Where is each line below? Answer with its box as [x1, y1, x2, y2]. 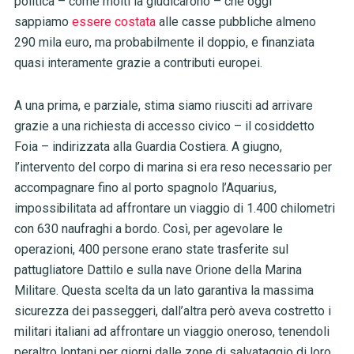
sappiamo [13, 14, 72, 30]
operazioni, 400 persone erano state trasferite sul [13, 242, 288, 258]
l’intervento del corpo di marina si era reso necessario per [13, 160, 332, 175]
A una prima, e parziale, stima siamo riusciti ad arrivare [13, 98, 313, 114]
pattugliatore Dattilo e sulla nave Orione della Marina [13, 262, 302, 278]
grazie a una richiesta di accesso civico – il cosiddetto [13, 119, 314, 134]
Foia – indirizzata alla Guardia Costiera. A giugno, [13, 139, 282, 155]
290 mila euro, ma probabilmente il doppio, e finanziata [13, 35, 314, 51]
